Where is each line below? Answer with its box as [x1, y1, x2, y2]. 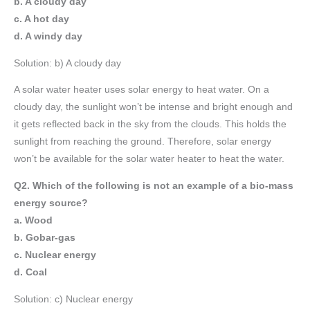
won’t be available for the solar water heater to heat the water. [14, 154, 284, 165]
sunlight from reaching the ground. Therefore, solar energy [14, 136, 271, 147]
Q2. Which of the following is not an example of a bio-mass [14, 180, 293, 191]
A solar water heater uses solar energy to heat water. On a [14, 84, 269, 95]
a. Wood [14, 215, 53, 226]
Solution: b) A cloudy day [14, 57, 121, 69]
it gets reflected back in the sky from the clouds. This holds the [14, 119, 286, 130]
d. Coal [14, 266, 47, 277]
